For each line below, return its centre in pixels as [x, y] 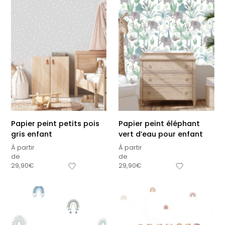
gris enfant [31, 134]
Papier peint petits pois [55, 123]
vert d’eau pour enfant [161, 134]
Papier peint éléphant [159, 123]
